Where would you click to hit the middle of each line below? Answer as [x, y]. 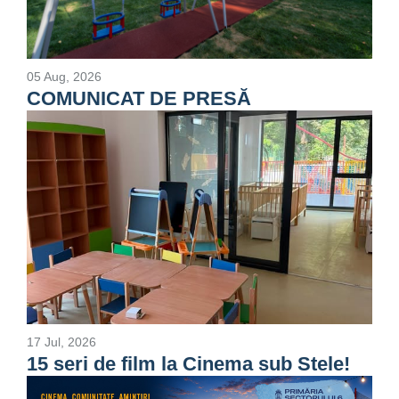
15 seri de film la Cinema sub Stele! [188, 364]
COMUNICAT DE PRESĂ [139, 98]
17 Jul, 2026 [61, 342]
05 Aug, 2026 [64, 77]
